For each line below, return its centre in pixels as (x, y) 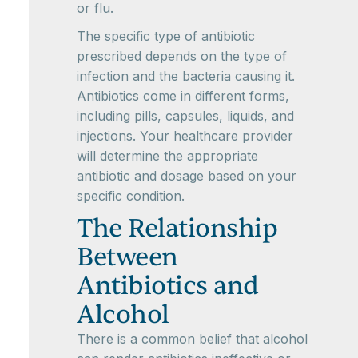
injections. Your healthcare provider (185, 136)
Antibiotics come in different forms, (183, 96)
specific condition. (131, 196)
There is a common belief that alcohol (192, 339)
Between (127, 257)
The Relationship (177, 229)
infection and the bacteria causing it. (186, 76)
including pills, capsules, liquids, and (185, 116)
